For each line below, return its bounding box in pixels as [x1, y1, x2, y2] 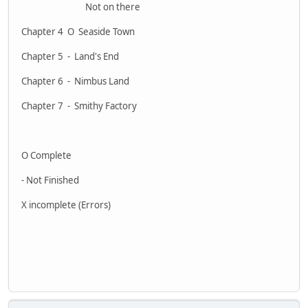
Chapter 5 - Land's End [21, 50, 119, 63]
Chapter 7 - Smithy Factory [21, 100, 137, 113]
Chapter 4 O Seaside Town [21, 25, 135, 38]
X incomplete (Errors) [21, 199, 111, 212]
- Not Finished [21, 174, 79, 187]
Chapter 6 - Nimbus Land [21, 75, 129, 88]
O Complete [21, 149, 71, 162]
